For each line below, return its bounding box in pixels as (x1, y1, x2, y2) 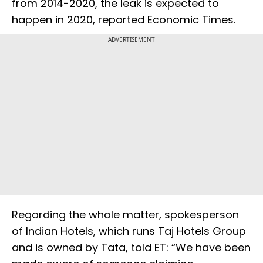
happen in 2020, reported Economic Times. (12, 12, 235, 28)
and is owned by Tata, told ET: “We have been (12, 240, 251, 255)
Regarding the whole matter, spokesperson (12, 207, 239, 222)
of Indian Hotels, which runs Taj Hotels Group (12, 224, 246, 239)
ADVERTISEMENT (108, 35, 155, 44)
